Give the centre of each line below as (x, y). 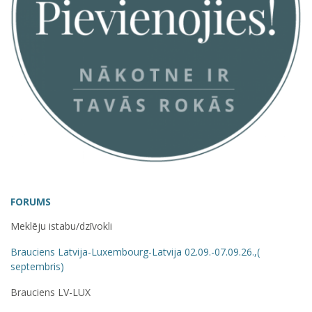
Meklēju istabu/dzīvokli (61, 226)
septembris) (37, 266)
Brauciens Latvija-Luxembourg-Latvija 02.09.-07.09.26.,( (135, 251)
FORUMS (31, 201)
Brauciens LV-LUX (50, 292)
